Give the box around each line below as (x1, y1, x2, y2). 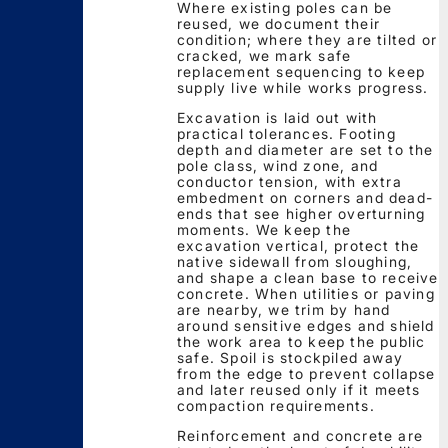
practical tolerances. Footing (177, 124, 396, 142)
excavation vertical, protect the (177, 236, 420, 254)
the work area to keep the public (177, 332, 426, 350)
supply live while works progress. (177, 78, 429, 96)
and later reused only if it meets (177, 380, 421, 398)
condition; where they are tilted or (177, 30, 437, 48)
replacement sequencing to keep (177, 62, 425, 80)
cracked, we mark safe (177, 46, 352, 64)
